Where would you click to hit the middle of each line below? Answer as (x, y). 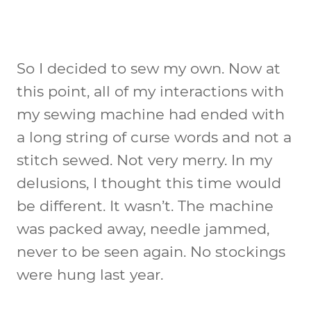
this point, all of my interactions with (150, 91)
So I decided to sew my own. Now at (149, 68)
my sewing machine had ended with (151, 114)
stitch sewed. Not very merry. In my (144, 160)
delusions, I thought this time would (149, 183)
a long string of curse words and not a (154, 137)
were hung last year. (90, 274)
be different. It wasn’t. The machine (145, 205)
